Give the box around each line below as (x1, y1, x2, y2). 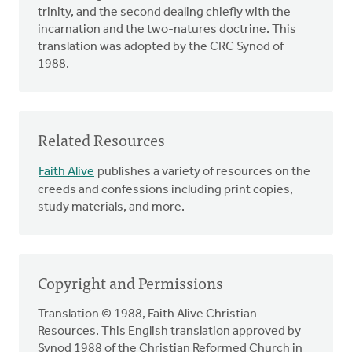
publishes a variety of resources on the (95, 166, 310, 179)
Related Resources (38, 126, 165, 153)
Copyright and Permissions (38, 269, 223, 296)
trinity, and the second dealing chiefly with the (38, 6, 291, 20)
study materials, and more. (38, 201, 185, 214)
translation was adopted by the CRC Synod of (38, 41, 284, 54)
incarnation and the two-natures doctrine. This (38, 24, 296, 37)
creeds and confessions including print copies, (38, 184, 293, 197)
